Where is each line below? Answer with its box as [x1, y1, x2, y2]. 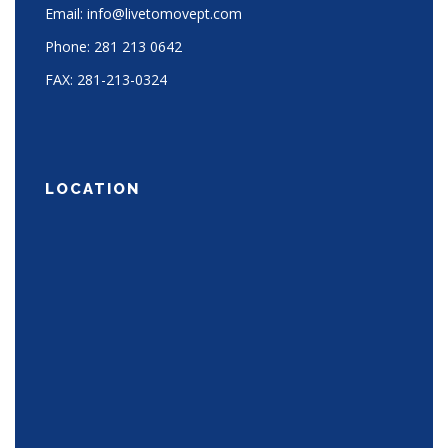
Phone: [45, 36, 94, 56]
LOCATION [45, 179, 140, 198]
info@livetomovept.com [87, 3, 242, 23]
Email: [45, 3, 87, 23]
